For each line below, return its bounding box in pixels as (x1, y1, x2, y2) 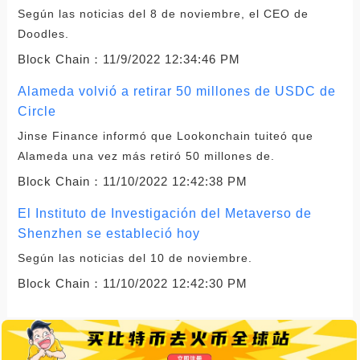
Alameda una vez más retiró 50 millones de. (17, 149, 275, 162)
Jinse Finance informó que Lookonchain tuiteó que (17, 129, 313, 142)
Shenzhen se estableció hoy (17, 226, 200, 240)
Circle (17, 104, 56, 118)
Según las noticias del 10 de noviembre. (17, 251, 252, 264)
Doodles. (17, 27, 69, 40)
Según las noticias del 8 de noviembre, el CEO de (17, 6, 309, 20)
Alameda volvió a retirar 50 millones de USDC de (17, 84, 336, 98)
